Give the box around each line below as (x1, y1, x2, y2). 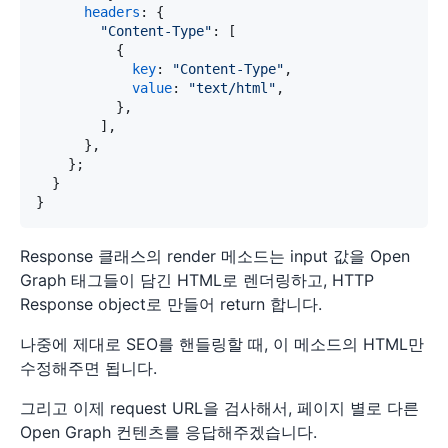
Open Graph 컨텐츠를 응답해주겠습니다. (20, 421, 317, 442)
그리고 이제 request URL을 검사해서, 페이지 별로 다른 (20, 397, 419, 418)
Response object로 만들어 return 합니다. (20, 293, 322, 314)
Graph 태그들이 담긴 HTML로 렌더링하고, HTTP (20, 269, 374, 290)
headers (84, 3, 140, 20)
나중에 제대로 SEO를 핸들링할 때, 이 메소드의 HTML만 (20, 333, 424, 354)
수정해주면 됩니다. (20, 357, 157, 378)
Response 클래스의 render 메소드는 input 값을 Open (20, 245, 410, 266)
